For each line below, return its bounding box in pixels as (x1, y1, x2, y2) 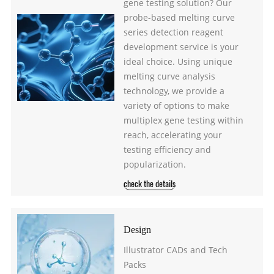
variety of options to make (123, 99, 229, 111)
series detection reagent (123, 26, 223, 38)
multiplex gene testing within (123, 114, 243, 126)
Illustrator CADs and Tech (123, 244, 228, 256)
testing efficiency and (123, 143, 211, 155)
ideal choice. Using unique (123, 55, 232, 67)
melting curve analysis (123, 70, 215, 82)
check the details (123, 177, 176, 190)
